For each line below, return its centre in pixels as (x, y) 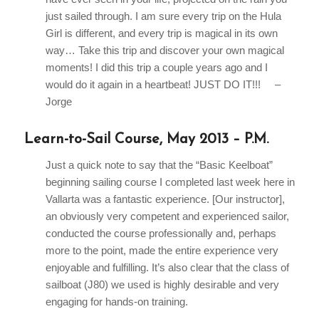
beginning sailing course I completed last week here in (170, 182)
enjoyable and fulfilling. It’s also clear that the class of (167, 267)
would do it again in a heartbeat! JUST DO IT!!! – (163, 85)
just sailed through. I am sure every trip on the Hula (163, 16)
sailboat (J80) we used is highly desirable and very (162, 284)
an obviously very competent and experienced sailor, (167, 216)
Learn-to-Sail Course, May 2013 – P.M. (146, 140)
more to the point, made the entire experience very (162, 250)
